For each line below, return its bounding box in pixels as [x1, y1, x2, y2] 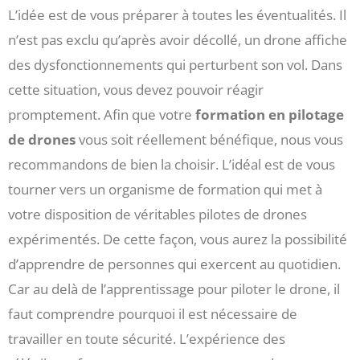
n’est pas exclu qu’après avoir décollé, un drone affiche [8, 31, 347, 50]
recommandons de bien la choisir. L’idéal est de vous [8, 155, 335, 174]
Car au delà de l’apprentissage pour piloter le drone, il [8, 280, 340, 299]
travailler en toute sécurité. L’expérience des [8, 329, 285, 349]
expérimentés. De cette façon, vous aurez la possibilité [8, 230, 347, 249]
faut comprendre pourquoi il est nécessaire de [8, 305, 297, 324]
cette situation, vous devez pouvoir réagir [8, 80, 264, 100]
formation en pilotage [195, 105, 344, 125]
